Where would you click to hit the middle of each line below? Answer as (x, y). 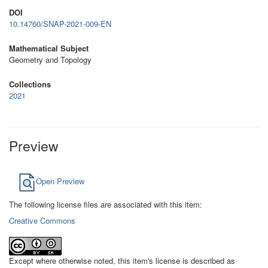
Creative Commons (42, 220)
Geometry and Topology (50, 60)
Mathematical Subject (49, 48)
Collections (30, 84)
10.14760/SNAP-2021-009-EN (60, 24)
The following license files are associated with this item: (106, 204)
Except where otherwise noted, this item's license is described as (122, 261)
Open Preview (60, 181)
